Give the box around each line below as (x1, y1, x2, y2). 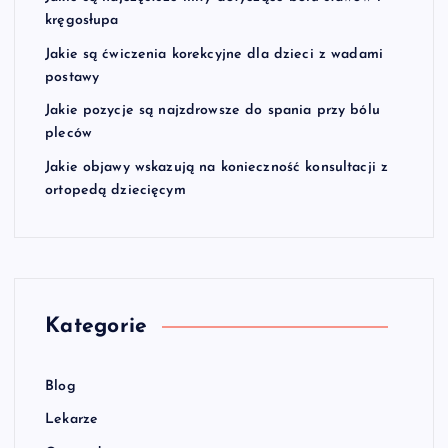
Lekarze (45, 412, 99, 428)
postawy (45, 69, 100, 85)
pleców (45, 126, 92, 142)
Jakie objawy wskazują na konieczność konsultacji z (45, 159, 389, 175)
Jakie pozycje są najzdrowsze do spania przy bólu (45, 103, 380, 119)
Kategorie (45, 315, 148, 337)
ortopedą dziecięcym (45, 182, 186, 198)
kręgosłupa (45, 12, 119, 28)
